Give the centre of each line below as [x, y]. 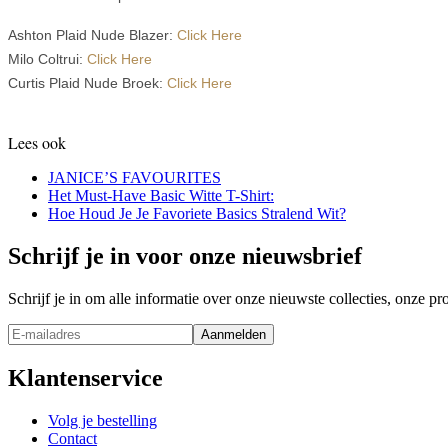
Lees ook [37, 143]
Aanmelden [233, 335]
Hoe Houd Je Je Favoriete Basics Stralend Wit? [197, 214]
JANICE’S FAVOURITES [134, 178]
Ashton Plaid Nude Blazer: [92, 35]
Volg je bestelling [102, 420]
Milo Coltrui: [47, 59]
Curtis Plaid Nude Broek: [87, 83]
